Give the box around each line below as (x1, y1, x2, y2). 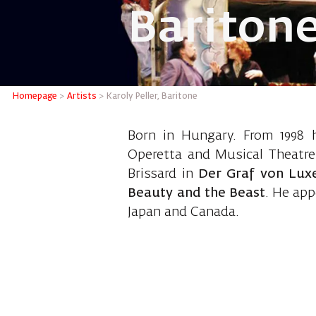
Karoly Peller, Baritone (107, 92, 198, 102)
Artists (67, 92, 97, 102)
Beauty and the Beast (128, 186, 265, 200)
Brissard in (128, 167, 199, 181)
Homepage (13, 92, 58, 102)
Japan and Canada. (128, 205, 240, 219)
